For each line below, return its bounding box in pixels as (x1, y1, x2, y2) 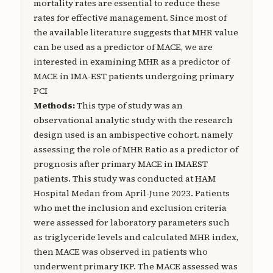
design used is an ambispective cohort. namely (33, 128, 233, 141)
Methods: (33, 99, 77, 112)
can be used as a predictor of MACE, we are (33, 40, 213, 53)
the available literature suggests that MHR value (33, 26, 238, 38)
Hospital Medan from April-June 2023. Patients (33, 186, 230, 199)
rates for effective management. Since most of (33, 11, 227, 24)
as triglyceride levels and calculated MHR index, (33, 230, 238, 243)
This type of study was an (76, 99, 183, 112)
